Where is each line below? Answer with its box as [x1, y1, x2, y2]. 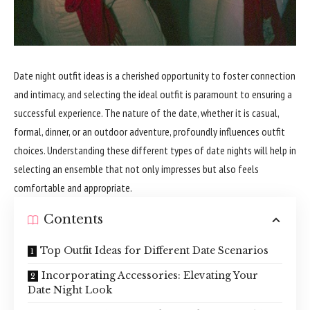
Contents [44, 212, 103, 227]
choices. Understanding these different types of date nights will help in [14, 143, 296, 157]
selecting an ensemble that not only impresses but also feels [14, 162, 259, 176]
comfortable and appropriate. [14, 181, 132, 194]
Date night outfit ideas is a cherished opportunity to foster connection [14, 69, 295, 82]
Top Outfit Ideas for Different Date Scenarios [40, 244, 268, 257]
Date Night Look [28, 284, 112, 296]
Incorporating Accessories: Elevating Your [42, 269, 258, 282]
